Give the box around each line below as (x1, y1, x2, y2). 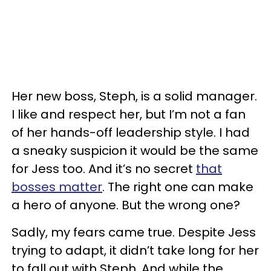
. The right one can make (102, 178, 253, 196)
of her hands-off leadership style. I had (11, 124, 250, 142)
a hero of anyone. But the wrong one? (11, 197, 240, 214)
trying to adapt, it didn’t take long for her (11, 242, 259, 260)
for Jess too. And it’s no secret (11, 160, 196, 178)
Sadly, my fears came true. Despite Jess (11, 224, 256, 241)
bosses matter (11, 178, 102, 196)
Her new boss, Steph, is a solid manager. (11, 88, 257, 105)
